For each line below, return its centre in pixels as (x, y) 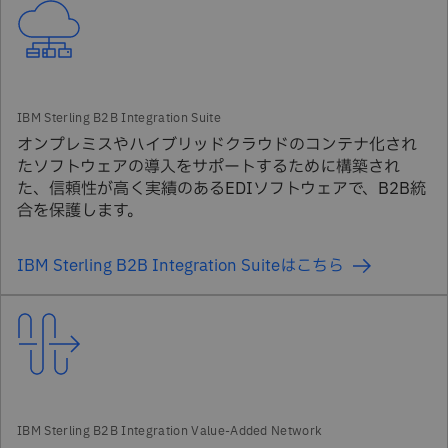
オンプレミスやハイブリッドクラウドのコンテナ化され (217, 145)
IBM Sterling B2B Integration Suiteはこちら (180, 266)
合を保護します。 (80, 211)
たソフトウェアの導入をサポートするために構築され (208, 167)
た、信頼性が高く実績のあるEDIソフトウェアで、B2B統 (221, 189)
